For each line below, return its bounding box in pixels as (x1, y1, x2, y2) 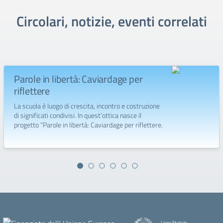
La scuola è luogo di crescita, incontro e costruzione (14, 101, 160, 111)
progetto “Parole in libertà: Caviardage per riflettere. (14, 119, 163, 130)
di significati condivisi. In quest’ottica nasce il (14, 110, 141, 120)
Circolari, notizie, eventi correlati (16, 10, 207, 32)
